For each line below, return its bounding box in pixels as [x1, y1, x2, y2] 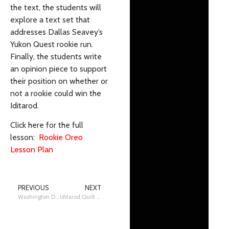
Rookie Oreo [39, 132, 83, 143]
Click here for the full [10, 120, 83, 130]
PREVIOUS [18, 184, 49, 192]
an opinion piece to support [10, 64, 107, 74]
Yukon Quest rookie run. [10, 39, 93, 50]
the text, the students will [10, 3, 101, 13]
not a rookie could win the [10, 88, 101, 99]
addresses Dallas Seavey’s [10, 27, 103, 37]
